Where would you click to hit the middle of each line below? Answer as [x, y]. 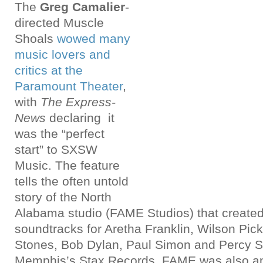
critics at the [49, 70]
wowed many [94, 38]
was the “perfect [60, 134]
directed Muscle [59, 23]
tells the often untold [72, 181]
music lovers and [63, 54]
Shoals [36, 38]
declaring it [80, 118]
